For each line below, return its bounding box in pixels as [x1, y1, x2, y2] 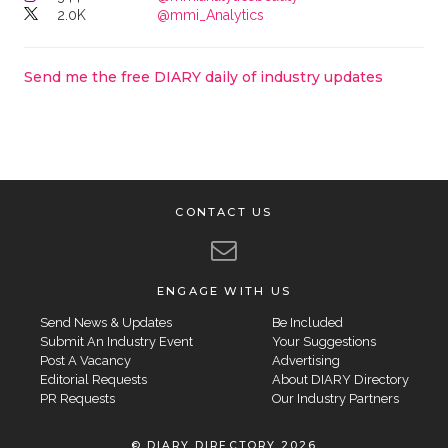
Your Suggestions [271, 333, 376, 349]
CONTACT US [175, 205, 273, 219]
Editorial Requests [39, 371, 147, 387]
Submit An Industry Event [39, 333, 193, 349]
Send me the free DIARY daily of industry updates [23, 68, 383, 86]
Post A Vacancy [39, 352, 131, 368]
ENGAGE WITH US [156, 284, 292, 298]
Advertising [271, 352, 340, 368]
